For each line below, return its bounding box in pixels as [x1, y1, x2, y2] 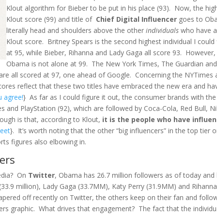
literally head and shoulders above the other [6, 25, 146, 35]
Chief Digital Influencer [96, 14, 177, 24]
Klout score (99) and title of [6, 14, 96, 24]
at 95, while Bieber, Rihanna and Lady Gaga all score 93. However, [6, 47, 216, 57]
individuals [146, 25, 179, 35]
